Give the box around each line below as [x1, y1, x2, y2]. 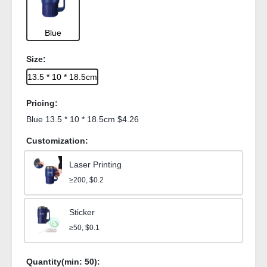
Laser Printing [69, 160, 122, 169]
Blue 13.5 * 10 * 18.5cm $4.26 [26, 114, 139, 124]
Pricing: [26, 98, 58, 108]
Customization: [26, 136, 88, 145]
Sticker [69, 207, 95, 217]
